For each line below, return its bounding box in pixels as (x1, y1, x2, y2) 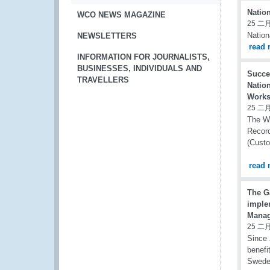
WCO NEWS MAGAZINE (77, 10, 166, 19)
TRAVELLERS (77, 75, 129, 84)
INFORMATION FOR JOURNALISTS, (77, 52, 210, 61)
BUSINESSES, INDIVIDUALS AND (77, 64, 202, 73)
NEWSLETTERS (77, 31, 137, 40)
